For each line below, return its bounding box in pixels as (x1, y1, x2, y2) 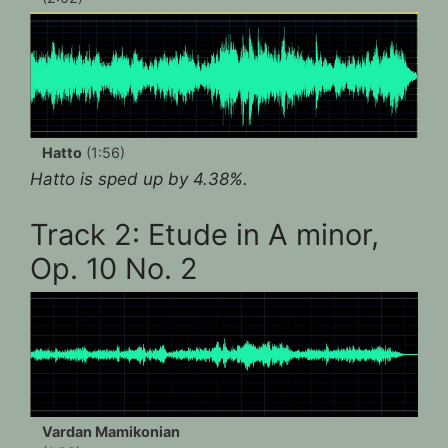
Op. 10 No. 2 (30, 250, 198, 286)
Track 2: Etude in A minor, (30, 216, 379, 252)
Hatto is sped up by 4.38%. (30, 169, 248, 190)
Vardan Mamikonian (42, 423, 180, 441)
